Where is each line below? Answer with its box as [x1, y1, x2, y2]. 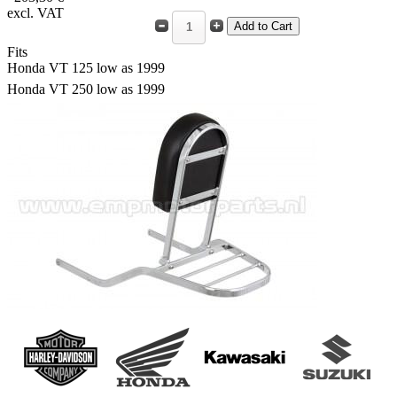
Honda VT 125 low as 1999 [7, 59, 165, 75]
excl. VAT [7, 4, 64, 20]
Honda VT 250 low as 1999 [7, 81, 165, 97]
